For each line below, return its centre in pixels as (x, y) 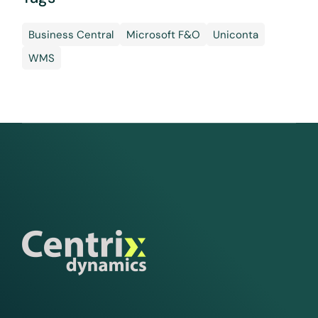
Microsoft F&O (164, 35)
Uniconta (236, 35)
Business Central (71, 35)
